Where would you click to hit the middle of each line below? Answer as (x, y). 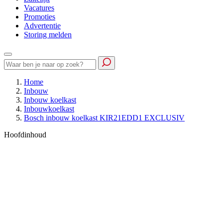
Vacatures (39, 8)
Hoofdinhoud (25, 135)
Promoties (40, 17)
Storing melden (48, 35)
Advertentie (42, 26)
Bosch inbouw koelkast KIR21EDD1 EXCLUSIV (104, 118)
